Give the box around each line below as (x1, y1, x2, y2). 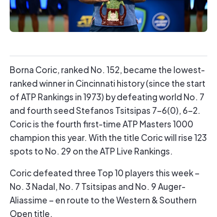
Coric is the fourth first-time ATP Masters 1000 (10, 117, 193, 129)
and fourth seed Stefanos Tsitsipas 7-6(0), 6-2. (10, 103, 201, 116)
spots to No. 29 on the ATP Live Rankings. (10, 144, 173, 156)
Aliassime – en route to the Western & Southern (10, 193, 197, 205)
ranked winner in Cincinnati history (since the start (10, 76, 205, 89)
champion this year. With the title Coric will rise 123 (10, 130, 207, 143)
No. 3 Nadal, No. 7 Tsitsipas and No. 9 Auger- (10, 179, 186, 192)
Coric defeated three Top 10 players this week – (10, 166, 200, 178)
